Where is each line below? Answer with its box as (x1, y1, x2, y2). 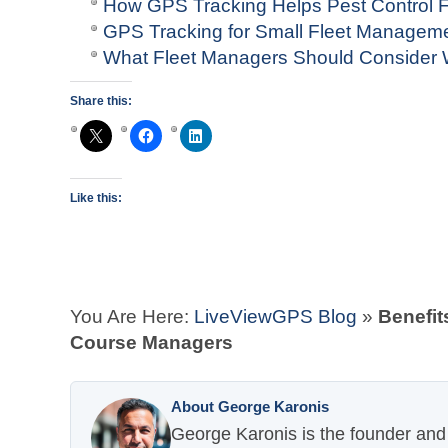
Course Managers (70, 332, 233, 353)
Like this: (70, 191, 122, 205)
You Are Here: (70, 306, 194, 327)
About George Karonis (171, 398, 329, 415)
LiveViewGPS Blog (194, 306, 357, 327)
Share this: (70, 94, 132, 108)
